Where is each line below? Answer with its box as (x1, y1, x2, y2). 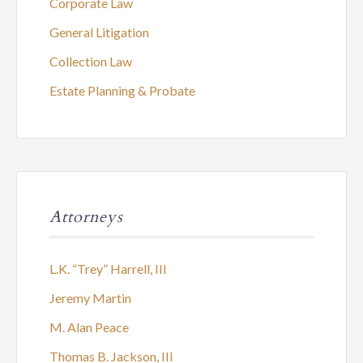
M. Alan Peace (49, 319, 129, 335)
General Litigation (49, 24, 149, 40)
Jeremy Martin (49, 290, 131, 305)
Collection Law (49, 53, 132, 69)
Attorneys (49, 206, 123, 228)
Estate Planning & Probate (49, 83, 195, 98)
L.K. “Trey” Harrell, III (49, 261, 167, 276)
